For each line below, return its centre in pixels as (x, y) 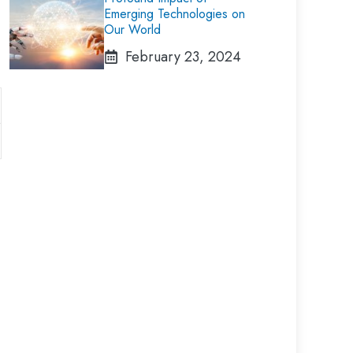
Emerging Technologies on (175, 14)
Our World (132, 30)
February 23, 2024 (183, 57)
